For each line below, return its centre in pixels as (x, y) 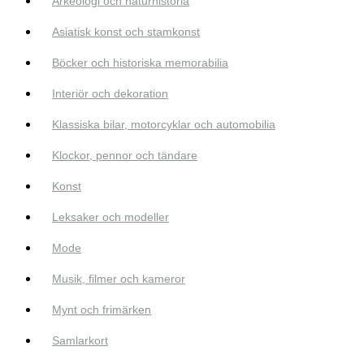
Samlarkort (80, 341)
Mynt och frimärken (102, 310)
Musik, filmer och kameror (119, 279)
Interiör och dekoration (110, 94)
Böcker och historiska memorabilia (140, 63)
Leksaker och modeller (110, 217)
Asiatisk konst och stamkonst (126, 32)
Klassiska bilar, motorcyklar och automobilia (164, 125)
